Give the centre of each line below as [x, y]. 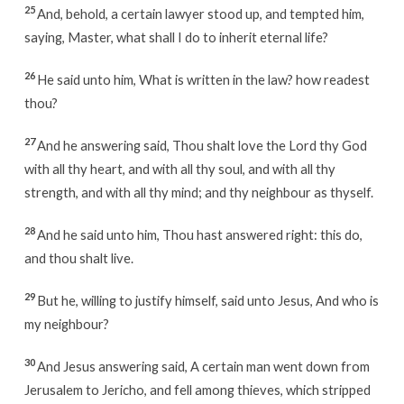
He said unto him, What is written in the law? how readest [203, 79]
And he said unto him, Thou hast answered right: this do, [199, 234]
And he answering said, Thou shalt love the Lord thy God [202, 145]
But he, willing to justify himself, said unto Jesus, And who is [207, 300]
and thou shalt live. [78, 257]
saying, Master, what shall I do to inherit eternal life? [176, 37]
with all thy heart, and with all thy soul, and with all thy [179, 168]
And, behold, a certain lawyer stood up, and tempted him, [200, 13]
